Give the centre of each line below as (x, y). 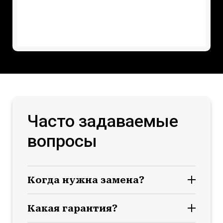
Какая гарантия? (72, 208)
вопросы (62, 141)
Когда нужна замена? (86, 180)
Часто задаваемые (103, 121)
